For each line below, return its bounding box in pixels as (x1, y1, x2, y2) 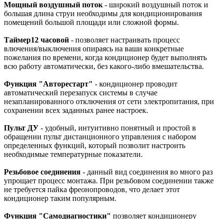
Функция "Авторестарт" (4, 79, 93, 88)
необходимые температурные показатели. (4, 150, 143, 158)
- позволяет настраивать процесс (69, 35, 180, 44)
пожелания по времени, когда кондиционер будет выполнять (4, 53, 207, 62)
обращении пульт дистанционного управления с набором (4, 132, 196, 141)
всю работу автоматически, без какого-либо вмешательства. (4, 62, 204, 70)
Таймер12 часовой (4, 35, 69, 44)
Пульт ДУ (4, 123, 39, 132)
